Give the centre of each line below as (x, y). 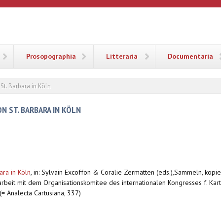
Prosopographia (51, 56)
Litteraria (122, 56)
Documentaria (190, 56)
